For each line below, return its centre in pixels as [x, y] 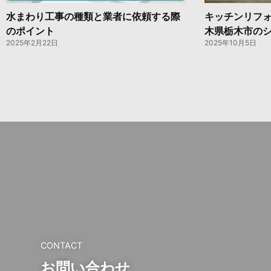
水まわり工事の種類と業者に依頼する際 [93, 17]
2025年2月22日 [32, 43]
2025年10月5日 [230, 43]
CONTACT [61, 246]
